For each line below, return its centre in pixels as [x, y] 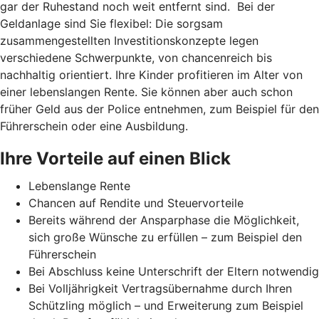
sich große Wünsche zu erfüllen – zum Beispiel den [165, 237]
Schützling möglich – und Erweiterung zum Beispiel [166, 305]
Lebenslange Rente [79, 185]
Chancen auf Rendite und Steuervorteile [136, 203]
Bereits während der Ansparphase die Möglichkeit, [164, 220]
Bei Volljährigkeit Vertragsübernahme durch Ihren [160, 288]
